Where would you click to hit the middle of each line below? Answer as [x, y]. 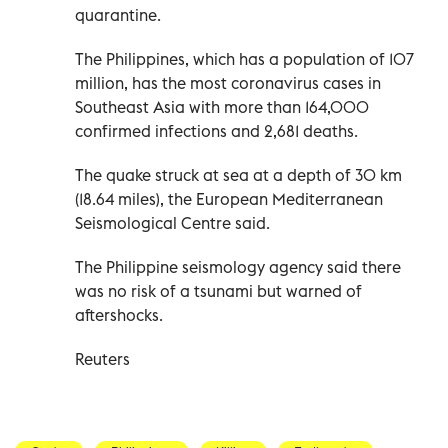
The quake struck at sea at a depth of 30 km [238, 174]
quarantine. [118, 14]
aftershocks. [119, 314]
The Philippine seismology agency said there [238, 266]
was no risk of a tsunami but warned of [218, 290]
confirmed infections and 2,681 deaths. [216, 130]
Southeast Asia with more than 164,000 [222, 106]
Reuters [102, 358]
